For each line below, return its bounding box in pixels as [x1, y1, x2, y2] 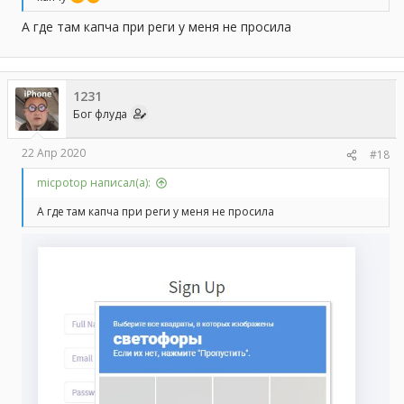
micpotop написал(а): [37, 175, 151, 191]
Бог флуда [73, 106, 127, 123]
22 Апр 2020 [22, 145, 86, 161]
